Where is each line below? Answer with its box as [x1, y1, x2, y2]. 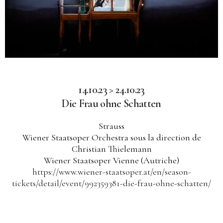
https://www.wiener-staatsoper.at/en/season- [32, 166, 191, 178]
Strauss [99, 120, 124, 132]
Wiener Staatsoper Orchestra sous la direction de [22, 132, 201, 143]
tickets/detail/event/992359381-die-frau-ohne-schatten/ [12, 178, 211, 189]
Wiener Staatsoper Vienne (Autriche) [44, 155, 179, 166]
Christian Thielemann [71, 143, 152, 155]
